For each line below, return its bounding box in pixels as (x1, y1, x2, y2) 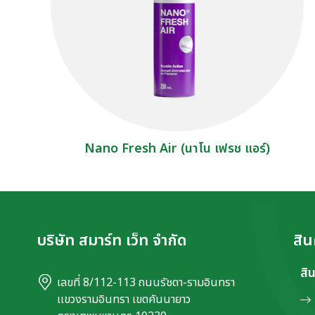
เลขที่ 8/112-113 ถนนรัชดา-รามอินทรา (57, 274, 235, 292)
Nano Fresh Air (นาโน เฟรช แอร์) (84, 139, 270, 159)
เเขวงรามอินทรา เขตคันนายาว (57, 291, 191, 309)
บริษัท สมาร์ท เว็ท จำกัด (37, 229, 187, 253)
